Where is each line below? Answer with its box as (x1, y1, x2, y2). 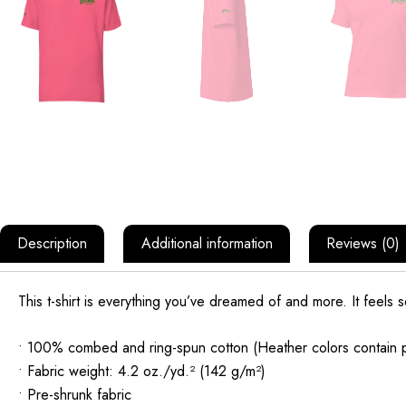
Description (17, 233, 88, 255)
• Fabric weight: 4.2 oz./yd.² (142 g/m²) (18, 361, 266, 382)
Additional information (140, 233, 273, 255)
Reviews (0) (325, 233, 400, 255)
